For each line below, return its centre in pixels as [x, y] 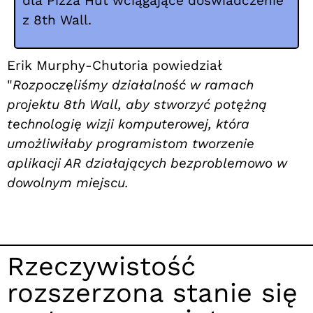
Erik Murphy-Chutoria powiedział [115, 65]
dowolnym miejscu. [68, 182]
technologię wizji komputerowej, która [128, 124]
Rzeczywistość [101, 266]
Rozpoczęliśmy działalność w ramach [133, 85]
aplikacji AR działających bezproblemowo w [147, 163]
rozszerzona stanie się [152, 292]
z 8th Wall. [57, 20]
